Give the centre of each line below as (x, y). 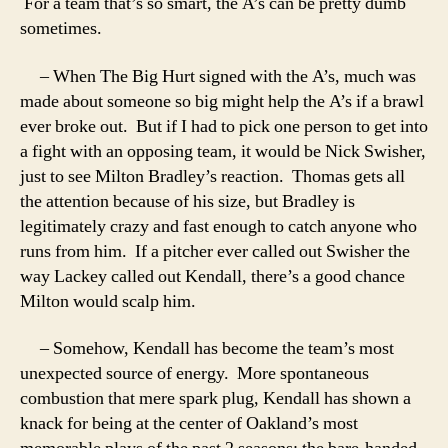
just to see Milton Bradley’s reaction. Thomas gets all (212, 176)
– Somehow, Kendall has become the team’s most (207, 348)
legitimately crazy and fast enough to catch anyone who (218, 226)
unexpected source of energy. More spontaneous (194, 373)
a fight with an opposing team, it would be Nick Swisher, (223, 151)
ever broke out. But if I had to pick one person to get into (224, 126)
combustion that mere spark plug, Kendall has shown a (215, 398)
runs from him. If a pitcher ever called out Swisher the (215, 251)
